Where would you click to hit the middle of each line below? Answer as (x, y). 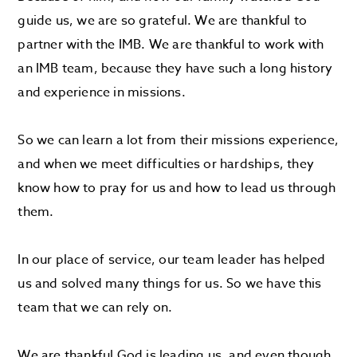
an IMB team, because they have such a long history (175, 69)
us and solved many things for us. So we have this (170, 284)
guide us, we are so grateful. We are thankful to (163, 21)
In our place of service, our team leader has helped (172, 260)
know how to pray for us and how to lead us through (177, 188)
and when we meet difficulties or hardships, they (166, 164)
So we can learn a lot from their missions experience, (178, 140)
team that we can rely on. (95, 308)
